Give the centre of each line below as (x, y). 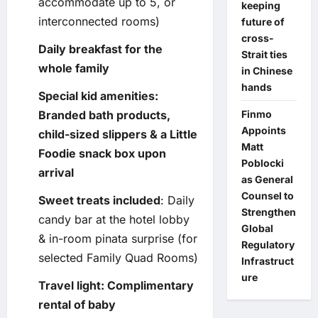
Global (257, 228)
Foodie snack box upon (102, 153)
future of (263, 22)
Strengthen (268, 212)
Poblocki (262, 163)
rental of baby (77, 304)
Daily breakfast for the (100, 49)
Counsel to (267, 196)
